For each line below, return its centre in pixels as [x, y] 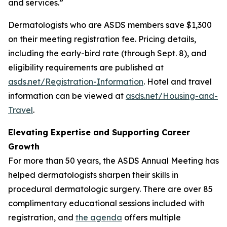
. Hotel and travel [178, 82]
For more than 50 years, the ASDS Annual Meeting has [113, 161]
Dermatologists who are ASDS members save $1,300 [110, 25]
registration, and [42, 217]
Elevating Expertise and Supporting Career [99, 132]
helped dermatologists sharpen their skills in [93, 175]
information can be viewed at [67, 96]
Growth [24, 146]
